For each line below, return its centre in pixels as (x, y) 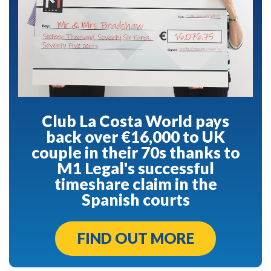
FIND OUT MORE (135, 238)
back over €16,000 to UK (135, 136)
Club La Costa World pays (135, 121)
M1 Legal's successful (135, 168)
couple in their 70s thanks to (135, 152)
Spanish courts (135, 199)
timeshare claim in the (135, 184)
